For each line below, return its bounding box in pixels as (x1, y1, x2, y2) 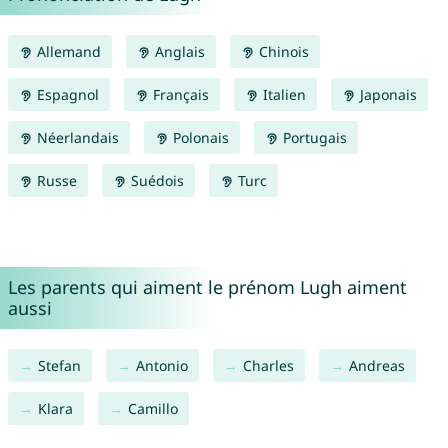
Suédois (126, 171, 184, 191)
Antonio (135, 356, 188, 376)
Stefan (37, 356, 81, 376)
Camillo (127, 399, 178, 419)
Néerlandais (32, 128, 119, 148)
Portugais (278, 128, 347, 148)
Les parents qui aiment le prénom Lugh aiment (7, 275, 407, 300)
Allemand (32, 42, 101, 62)
